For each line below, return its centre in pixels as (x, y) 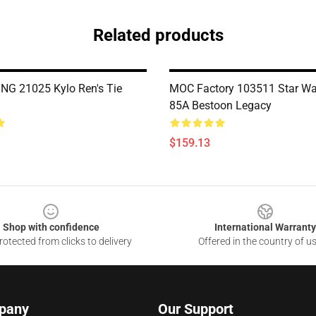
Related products (158, 35)
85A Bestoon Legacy (220, 105)
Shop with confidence (51, 227)
